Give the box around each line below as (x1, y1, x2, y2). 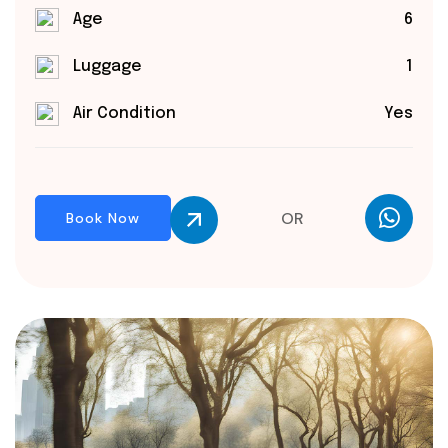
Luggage (73, 58, 142, 76)
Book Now (66, 209, 140, 228)
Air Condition (73, 105, 176, 123)
